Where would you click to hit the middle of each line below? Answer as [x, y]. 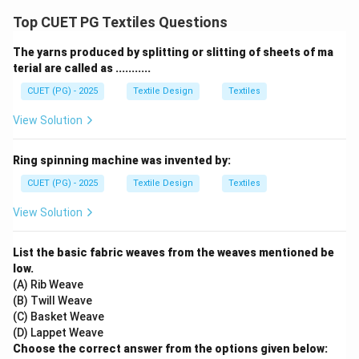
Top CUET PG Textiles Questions [120, 22]
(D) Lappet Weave [58, 333]
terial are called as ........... [82, 68]
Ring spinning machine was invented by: [122, 160]
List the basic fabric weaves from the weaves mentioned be [173, 252]
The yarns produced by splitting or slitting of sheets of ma [173, 52]
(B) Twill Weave [52, 301]
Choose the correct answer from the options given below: [170, 349]
